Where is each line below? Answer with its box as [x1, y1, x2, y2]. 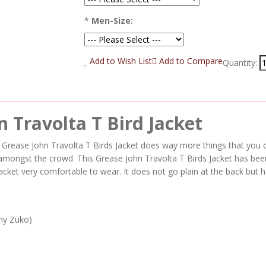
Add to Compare [156, 55, 223, 66]
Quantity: [222, 57, 257, 68]
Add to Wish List [87, 55, 152, 66]
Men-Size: [91, 15, 133, 26]
